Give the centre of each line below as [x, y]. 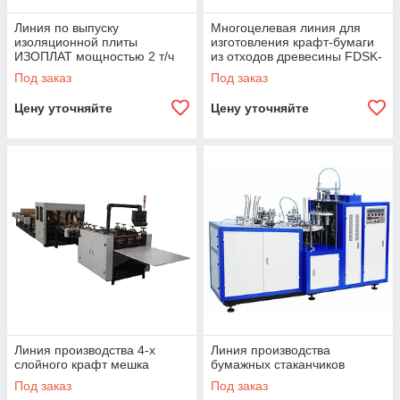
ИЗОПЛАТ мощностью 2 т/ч [94, 56]
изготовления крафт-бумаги [292, 42]
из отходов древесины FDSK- [296, 56]
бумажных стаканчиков [278, 364]
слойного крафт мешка [82, 364]
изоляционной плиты [76, 42]
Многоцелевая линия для [286, 28]
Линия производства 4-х [85, 350]
